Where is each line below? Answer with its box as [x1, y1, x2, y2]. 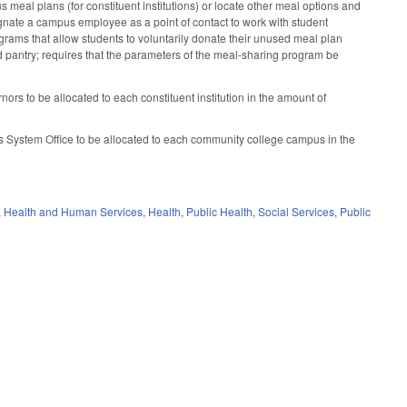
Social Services [258, 203, 335, 219]
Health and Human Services [4, 203, 144, 219]
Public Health [186, 203, 253, 219]
